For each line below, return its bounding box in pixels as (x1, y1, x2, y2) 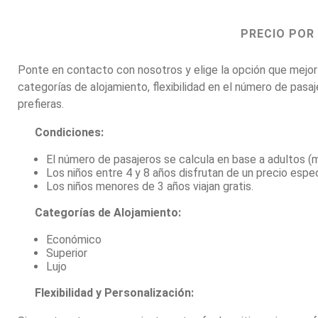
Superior (46, 246, 87, 260)
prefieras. (18, 97, 64, 111)
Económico (46, 232, 102, 246)
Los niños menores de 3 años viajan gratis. (46, 179, 253, 193)
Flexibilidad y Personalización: (18, 285, 194, 300)
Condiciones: (18, 125, 104, 139)
